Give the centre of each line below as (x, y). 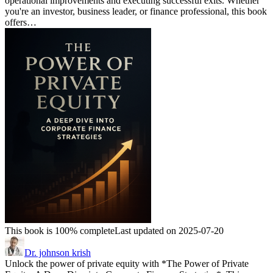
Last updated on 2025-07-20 (169, 231)
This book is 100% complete (60, 231)
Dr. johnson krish (58, 253)
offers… (21, 23)
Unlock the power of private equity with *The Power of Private (127, 264)
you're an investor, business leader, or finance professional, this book (136, 12)
